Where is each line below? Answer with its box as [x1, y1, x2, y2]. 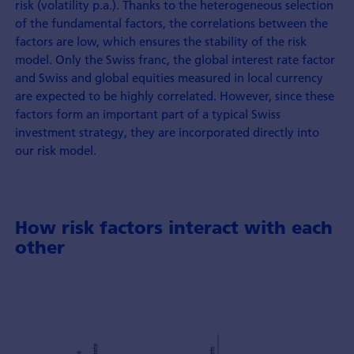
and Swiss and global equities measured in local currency [14, 69, 323, 85]
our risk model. [14, 141, 96, 158]
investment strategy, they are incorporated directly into [14, 123, 319, 140]
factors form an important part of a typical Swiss [14, 105, 281, 122]
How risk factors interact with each [14, 217, 333, 239]
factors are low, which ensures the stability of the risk [14, 32, 307, 49]
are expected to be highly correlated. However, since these [14, 87, 334, 104]
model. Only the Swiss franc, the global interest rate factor [14, 51, 335, 67]
